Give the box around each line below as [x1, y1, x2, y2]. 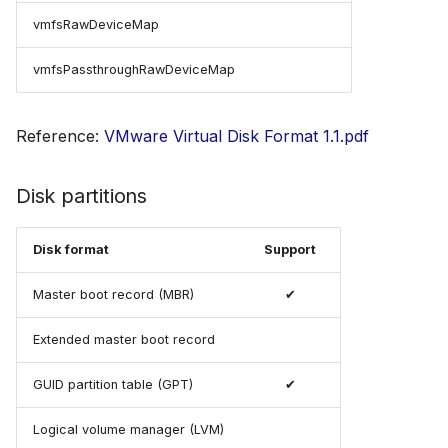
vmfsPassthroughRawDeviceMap [33, 61, 235, 77]
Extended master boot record [33, 331, 215, 347]
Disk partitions [16, 183, 147, 208]
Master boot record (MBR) [33, 286, 194, 302]
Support [264, 241, 316, 257]
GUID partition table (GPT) [33, 376, 193, 392]
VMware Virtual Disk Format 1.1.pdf [104, 125, 369, 146]
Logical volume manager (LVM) [33, 421, 224, 437]
